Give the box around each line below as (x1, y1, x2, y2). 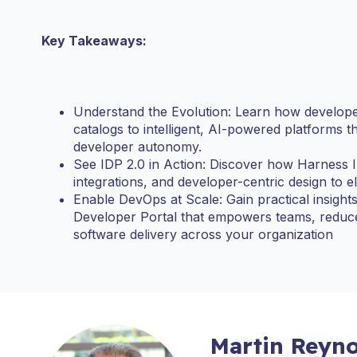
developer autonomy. (73, 138, 202, 155)
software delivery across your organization (73, 226, 333, 242)
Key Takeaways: (41, 33, 147, 49)
